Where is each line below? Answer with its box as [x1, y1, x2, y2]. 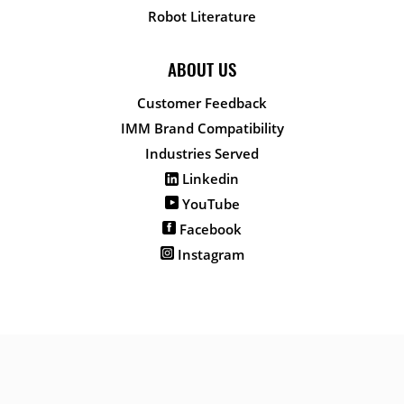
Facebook [176, 220, 242, 239]
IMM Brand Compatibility [120, 119, 284, 138]
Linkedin [179, 170, 239, 188]
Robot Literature [148, 7, 256, 26]
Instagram [173, 245, 244, 264]
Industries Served [145, 144, 259, 163]
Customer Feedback [137, 94, 267, 113]
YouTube [178, 195, 240, 214]
